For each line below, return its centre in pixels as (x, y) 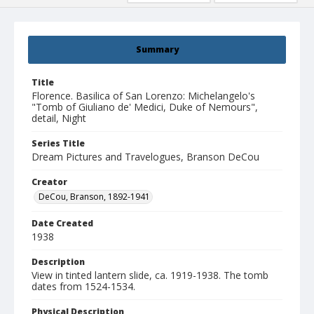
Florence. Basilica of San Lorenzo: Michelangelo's (143, 96)
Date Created (62, 224)
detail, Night (59, 118)
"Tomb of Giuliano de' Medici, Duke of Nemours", (145, 107)
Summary (157, 50)
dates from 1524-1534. (83, 287)
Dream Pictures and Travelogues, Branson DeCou (145, 157)
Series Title (58, 144)
